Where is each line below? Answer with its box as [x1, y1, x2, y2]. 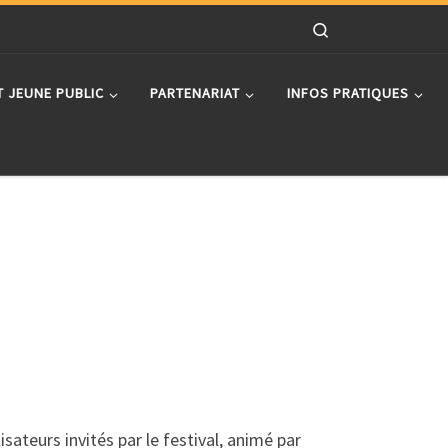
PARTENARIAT [150, 84, 241, 103]
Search [330, 18, 373, 38]
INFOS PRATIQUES [286, 84, 409, 103]
